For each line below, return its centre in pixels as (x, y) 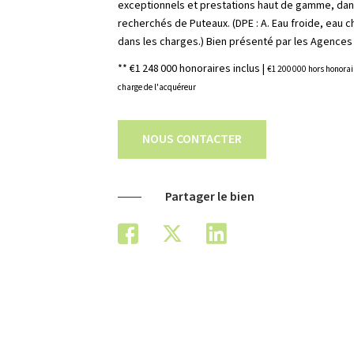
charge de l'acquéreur (157, 87)
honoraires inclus (221, 68)
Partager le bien (210, 196)
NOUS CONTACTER (192, 139)
